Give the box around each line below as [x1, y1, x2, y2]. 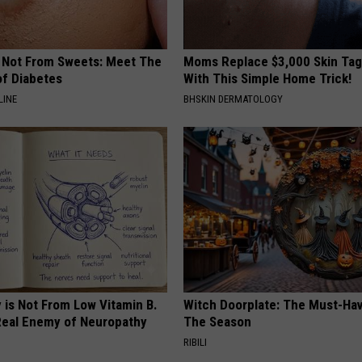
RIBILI [183, 336, 208, 349]
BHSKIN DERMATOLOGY [183, 93, 284, 106]
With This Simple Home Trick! [183, 70, 352, 87]
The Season [183, 314, 252, 330]
